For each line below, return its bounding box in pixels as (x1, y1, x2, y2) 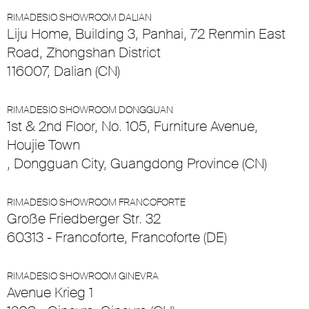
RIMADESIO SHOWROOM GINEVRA (7, 270, 159, 283)
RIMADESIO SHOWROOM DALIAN (7, 11, 152, 24)
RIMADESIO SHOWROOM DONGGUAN (7, 103, 173, 117)
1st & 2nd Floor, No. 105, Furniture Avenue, (7, 117, 258, 136)
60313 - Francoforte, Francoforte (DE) (7, 228, 227, 247)
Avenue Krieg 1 (7, 283, 93, 302)
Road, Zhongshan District (7, 43, 161, 62)
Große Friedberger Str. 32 (7, 210, 161, 228)
